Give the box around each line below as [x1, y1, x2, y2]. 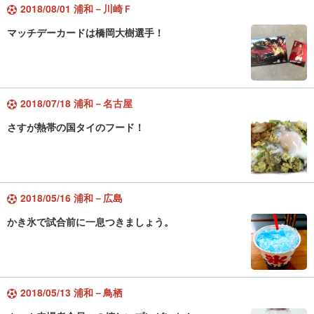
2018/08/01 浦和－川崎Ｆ [20, 1, 132, 15]
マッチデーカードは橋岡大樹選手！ [7, 25, 164, 39]
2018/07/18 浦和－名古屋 [20, 96, 132, 110]
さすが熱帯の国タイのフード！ [7, 120, 144, 134]
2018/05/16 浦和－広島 [20, 191, 123, 205]
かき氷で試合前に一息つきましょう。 [7, 214, 174, 228]
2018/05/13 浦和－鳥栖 [20, 285, 123, 299]
